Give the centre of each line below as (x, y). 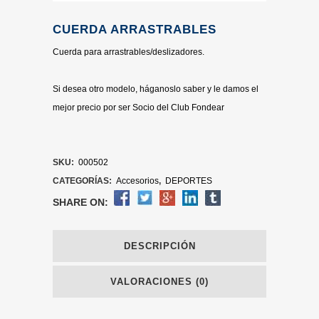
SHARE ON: (80, 202)
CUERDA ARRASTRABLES (135, 30)
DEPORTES (189, 181)
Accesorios (137, 181)
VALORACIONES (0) (159, 282)
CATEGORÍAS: (83, 181)
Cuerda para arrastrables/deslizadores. (129, 52)
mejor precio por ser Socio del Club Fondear (138, 108)
